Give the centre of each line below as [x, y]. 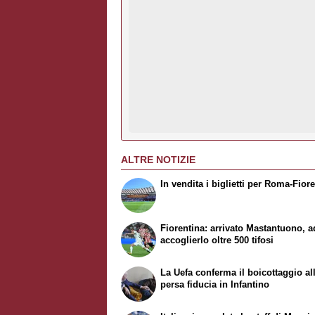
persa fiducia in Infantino [215, 284]
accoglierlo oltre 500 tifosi [217, 240]
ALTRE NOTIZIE [158, 159]
